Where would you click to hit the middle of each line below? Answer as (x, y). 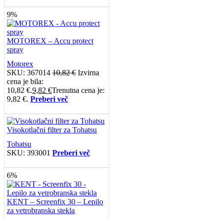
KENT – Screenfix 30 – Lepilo (55, 202)
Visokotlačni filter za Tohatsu (52, 130)
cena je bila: (25, 81)
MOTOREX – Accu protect (50, 41)
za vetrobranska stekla (41, 210)
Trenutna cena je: (78, 90)
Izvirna (88, 72)
